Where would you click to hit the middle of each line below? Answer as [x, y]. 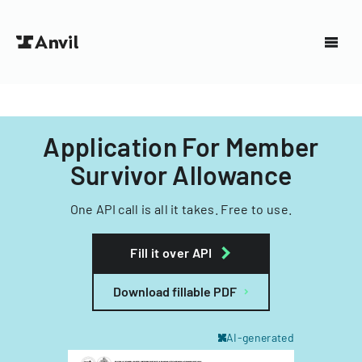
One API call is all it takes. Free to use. [181, 209]
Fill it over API [171, 253]
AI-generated [260, 337]
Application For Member [181, 146]
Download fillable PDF [175, 291]
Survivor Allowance [181, 175]
